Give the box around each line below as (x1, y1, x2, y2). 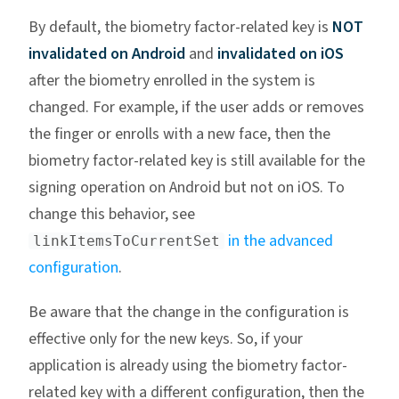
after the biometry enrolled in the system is (28, 69, 315, 93)
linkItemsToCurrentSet (33, 232, 220, 250)
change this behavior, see (28, 203, 195, 226)
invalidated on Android (28, 43, 185, 66)
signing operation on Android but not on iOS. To (28, 176, 345, 199)
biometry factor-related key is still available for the (28, 150, 365, 173)
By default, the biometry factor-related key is (28, 16, 332, 39)
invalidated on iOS (217, 43, 344, 66)
